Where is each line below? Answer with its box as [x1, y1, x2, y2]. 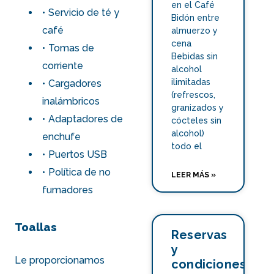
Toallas [15, 221, 57, 234]
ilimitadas [171, 77, 211, 87]
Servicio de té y [48, 7, 120, 18]
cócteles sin [171, 116, 222, 125]
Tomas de [48, 42, 95, 54]
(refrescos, [171, 90, 216, 100]
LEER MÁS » [171, 171, 217, 179]
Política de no [48, 166, 111, 178]
